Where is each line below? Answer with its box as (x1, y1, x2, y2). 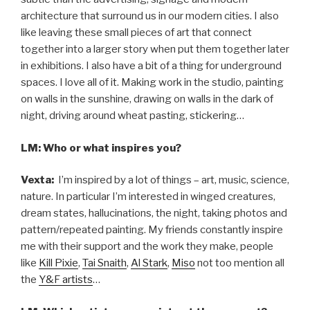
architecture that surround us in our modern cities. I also (21, 10, 279, 23)
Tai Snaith (82, 257, 127, 270)
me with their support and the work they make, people (21, 240, 273, 253)
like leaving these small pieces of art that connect (21, 26, 252, 39)
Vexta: (21, 174, 56, 187)
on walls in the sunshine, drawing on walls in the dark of (21, 93, 273, 106)
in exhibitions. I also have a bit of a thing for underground (21, 60, 282, 73)
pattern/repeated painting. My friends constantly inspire (21, 224, 283, 237)
